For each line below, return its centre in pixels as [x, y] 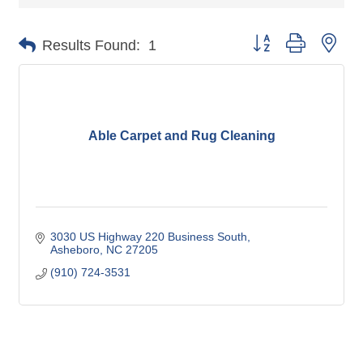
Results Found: [91, 45]
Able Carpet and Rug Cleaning [181, 136]
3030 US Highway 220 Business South [148, 237]
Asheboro [75, 250]
